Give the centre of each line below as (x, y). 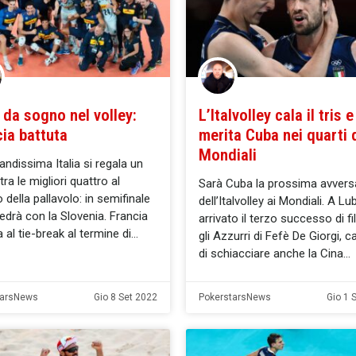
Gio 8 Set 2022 (126, 297)
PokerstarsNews (235, 297)
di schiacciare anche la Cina (271, 253)
